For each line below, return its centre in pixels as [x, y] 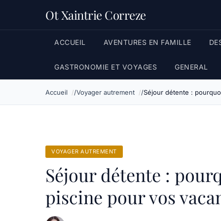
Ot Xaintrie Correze [96, 15]
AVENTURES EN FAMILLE [147, 42]
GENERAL [191, 67]
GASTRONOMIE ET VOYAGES [106, 67]
